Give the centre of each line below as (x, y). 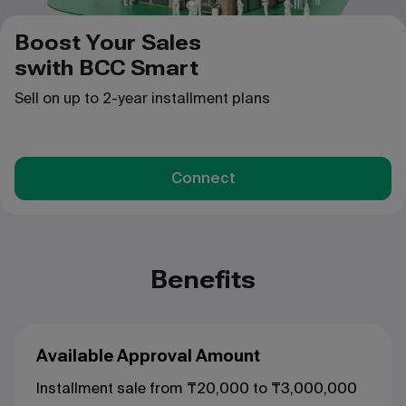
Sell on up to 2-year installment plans (142, 98)
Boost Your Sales (111, 42)
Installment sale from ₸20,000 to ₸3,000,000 (197, 388)
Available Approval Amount (148, 355)
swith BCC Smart (106, 68)
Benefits (203, 279)
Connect (203, 178)
